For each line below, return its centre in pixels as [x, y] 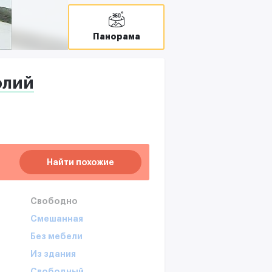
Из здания [53, 253]
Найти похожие [80, 162]
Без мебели [56, 236]
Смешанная [57, 218]
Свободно [54, 201]
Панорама [116, 36]
